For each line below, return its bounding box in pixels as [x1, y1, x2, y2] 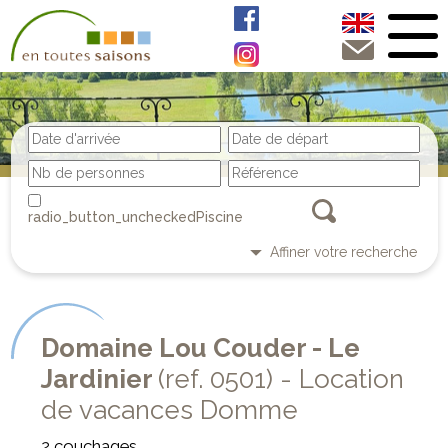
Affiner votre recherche [269, 243, 417, 260]
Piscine [196, 208, 243, 225]
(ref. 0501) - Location [157, 364, 404, 395]
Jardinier [40, 364, 158, 395]
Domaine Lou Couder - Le [40, 333, 360, 364]
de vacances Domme [40, 395, 298, 426]
